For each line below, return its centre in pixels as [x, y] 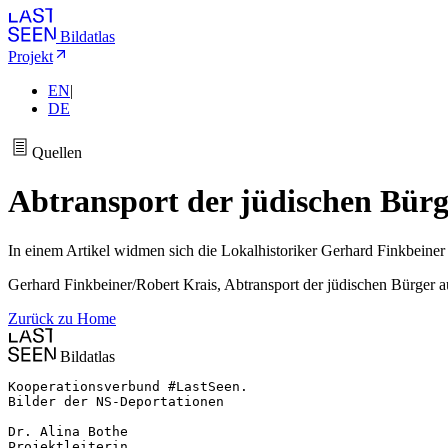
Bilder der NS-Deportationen [116, 401]
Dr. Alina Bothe [68, 431]
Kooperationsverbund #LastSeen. [128, 386]
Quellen [57, 152]
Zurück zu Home [62, 318]
